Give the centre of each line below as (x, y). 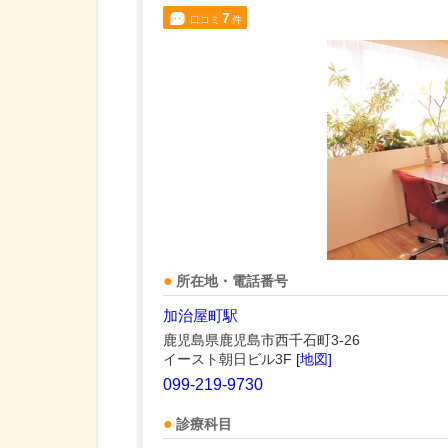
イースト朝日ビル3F (229, 359)
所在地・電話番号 (232, 282)
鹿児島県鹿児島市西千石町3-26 (261, 340)
